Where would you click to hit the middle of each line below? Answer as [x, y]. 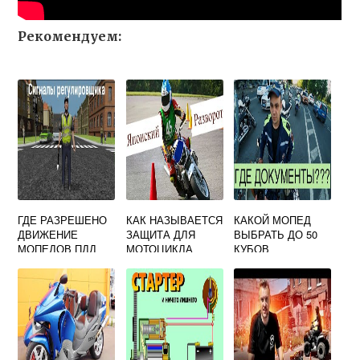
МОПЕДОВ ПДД [57, 249]
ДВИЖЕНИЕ [48, 234]
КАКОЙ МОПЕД [273, 220]
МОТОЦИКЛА [159, 249]
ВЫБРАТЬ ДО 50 [276, 234]
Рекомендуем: [70, 36]
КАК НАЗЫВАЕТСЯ [174, 220]
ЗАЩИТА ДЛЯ [160, 234]
